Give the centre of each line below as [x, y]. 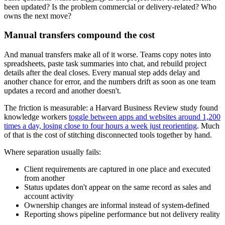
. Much [208, 126]
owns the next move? [38, 16]
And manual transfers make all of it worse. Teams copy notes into [107, 55]
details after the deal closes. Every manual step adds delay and [102, 73]
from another [44, 178]
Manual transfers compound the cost [79, 35]
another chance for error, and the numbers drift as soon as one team [110, 82]
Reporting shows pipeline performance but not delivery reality [122, 214]
